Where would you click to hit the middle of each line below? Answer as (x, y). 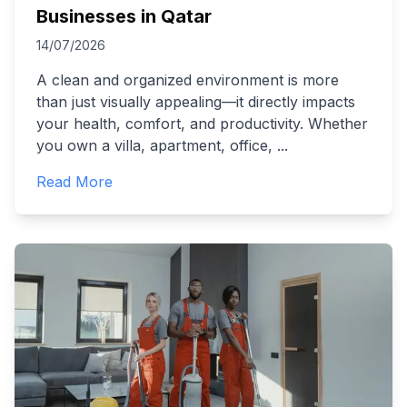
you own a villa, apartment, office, (154, 145)
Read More (74, 182)
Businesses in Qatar (124, 16)
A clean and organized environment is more (188, 80)
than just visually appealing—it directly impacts (196, 102)
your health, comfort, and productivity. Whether (202, 124)
